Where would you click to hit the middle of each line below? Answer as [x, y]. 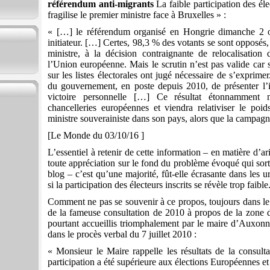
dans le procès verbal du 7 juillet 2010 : [122, 234]
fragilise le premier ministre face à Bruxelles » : [137, 15]
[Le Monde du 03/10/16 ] [96, 136]
